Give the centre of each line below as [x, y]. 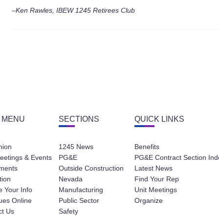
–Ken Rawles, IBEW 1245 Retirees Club [73, 10]
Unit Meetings [156, 189]
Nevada [71, 179]
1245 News [76, 146]
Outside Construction [91, 168]
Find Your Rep [157, 179]
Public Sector [79, 200]
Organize [149, 200]
